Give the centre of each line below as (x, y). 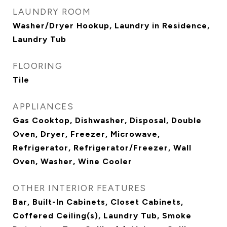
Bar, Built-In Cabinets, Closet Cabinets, (98, 202)
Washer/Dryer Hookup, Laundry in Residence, (111, 26)
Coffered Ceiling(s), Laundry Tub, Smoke (102, 216)
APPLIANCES (43, 106)
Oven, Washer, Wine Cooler (72, 161)
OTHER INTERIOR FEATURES (80, 188)
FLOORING (37, 66)
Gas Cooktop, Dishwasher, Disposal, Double (107, 120)
